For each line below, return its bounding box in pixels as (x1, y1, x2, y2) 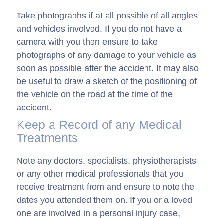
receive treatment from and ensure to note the (17, 182, 194, 192)
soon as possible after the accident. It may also (17, 63, 199, 73)
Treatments (17, 131, 78, 145)
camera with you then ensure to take (17, 37, 158, 47)
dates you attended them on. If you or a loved (17, 195, 192, 205)
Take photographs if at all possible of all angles (17, 11, 198, 21)
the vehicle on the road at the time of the (17, 90, 173, 100)
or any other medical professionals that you (17, 169, 183, 179)
